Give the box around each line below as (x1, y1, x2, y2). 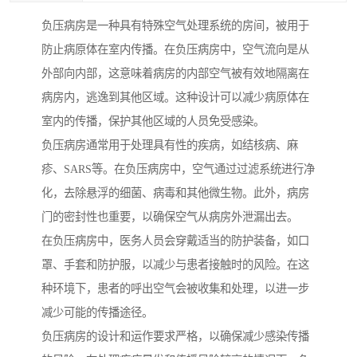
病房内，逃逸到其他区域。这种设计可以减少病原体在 (41, 91, 309, 104)
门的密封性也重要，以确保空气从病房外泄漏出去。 (41, 210, 298, 224)
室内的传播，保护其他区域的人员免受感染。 (41, 115, 265, 128)
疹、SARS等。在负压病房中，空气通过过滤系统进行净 (41, 163, 315, 176)
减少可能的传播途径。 (41, 306, 153, 320)
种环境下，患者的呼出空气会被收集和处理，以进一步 (41, 282, 309, 296)
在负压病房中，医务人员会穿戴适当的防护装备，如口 (41, 234, 309, 248)
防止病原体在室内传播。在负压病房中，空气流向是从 (41, 43, 309, 57)
